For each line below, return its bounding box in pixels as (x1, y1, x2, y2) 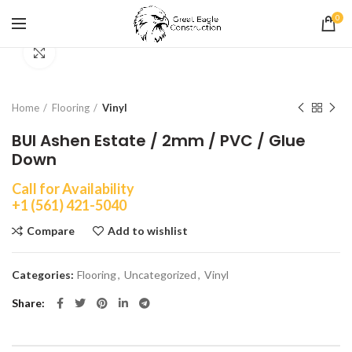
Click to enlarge (55, 46, 134, 59)
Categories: (12, 268, 76, 281)
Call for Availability (12, 180, 134, 197)
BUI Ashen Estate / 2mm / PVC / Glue (12, 130, 306, 152)
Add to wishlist (108, 224, 188, 237)
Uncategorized (124, 268, 196, 281)
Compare (27, 224, 75, 237)
